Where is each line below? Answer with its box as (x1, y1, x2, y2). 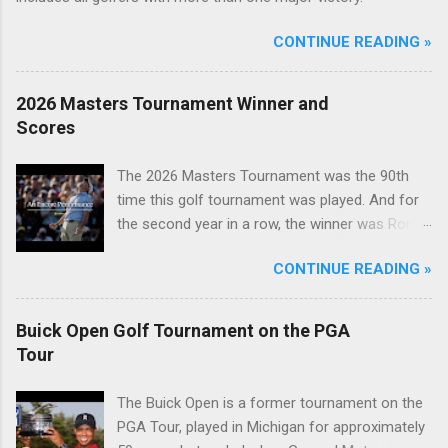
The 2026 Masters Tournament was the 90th (117, 166, 410, 185)
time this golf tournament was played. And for (117, 190, 420, 209)
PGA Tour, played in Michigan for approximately (117, 417, 426, 436)
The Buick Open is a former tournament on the (117, 393, 424, 412)
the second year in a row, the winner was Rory (117, 214, 419, 233)
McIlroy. (117, 238, 168, 257)
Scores (16, 116, 75, 138)
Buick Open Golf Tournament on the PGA (16, 319, 350, 341)
